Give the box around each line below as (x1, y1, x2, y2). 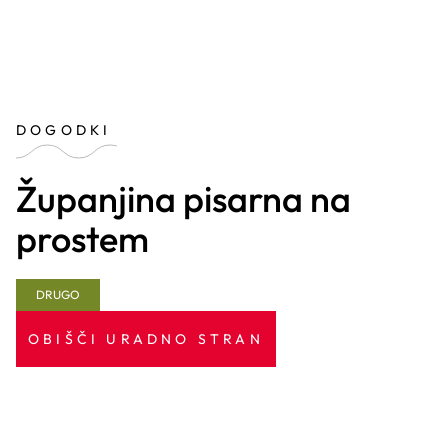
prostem (16, 216, 149, 261)
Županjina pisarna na (16, 176, 351, 221)
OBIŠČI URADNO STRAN (28, 330, 264, 348)
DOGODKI (16, 121, 112, 139)
